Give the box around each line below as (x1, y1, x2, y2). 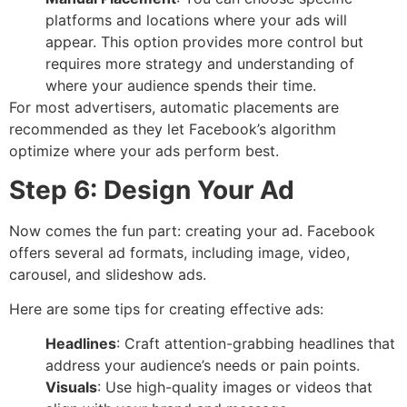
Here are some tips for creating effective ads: (9, 299, 323, 318)
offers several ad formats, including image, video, (9, 243, 350, 262)
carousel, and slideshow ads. (9, 264, 206, 283)
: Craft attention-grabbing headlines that (116, 334, 395, 353)
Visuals (45, 378, 97, 397)
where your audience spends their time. (45, 76, 316, 95)
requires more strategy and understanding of (45, 55, 354, 74)
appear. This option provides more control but (45, 33, 363, 52)
